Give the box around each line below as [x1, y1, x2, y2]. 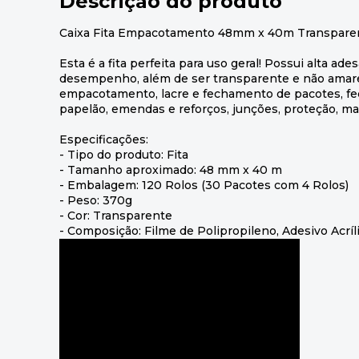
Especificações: [59, 131, 148, 147]
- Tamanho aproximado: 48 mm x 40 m [59, 162, 282, 177]
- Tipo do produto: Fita [59, 147, 188, 162]
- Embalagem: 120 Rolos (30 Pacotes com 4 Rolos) [59, 177, 349, 192]
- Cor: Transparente [59, 208, 172, 223]
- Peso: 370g [59, 192, 132, 208]
